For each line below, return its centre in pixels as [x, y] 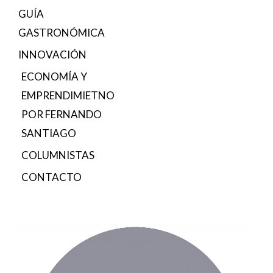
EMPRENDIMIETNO [68, 96]
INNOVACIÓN [52, 55]
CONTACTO [51, 177]
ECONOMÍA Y [54, 77]
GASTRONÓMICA [62, 33]
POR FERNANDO [62, 115]
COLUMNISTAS [58, 155]
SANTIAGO [49, 133]
